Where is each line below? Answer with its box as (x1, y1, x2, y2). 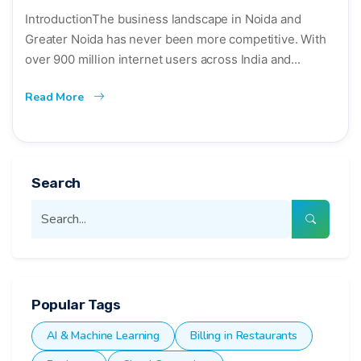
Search (31, 174, 81, 191)
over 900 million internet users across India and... (25, 51, 301, 67)
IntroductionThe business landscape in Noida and (25, 10, 301, 27)
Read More (25, 89, 87, 105)
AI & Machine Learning (47, 327, 160, 343)
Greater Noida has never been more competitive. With (25, 31, 326, 47)
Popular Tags (31, 296, 121, 313)
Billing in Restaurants (190, 327, 297, 343)
